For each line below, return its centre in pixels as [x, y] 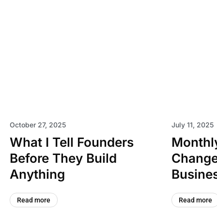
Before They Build [63, 158]
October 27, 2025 [38, 125]
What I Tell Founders [72, 142]
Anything [37, 174]
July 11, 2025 [192, 125]
